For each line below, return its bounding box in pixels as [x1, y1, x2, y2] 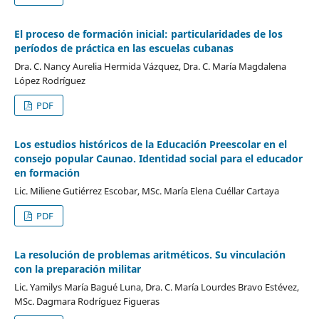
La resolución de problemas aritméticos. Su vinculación [14, 248, 286, 262]
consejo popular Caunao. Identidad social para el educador [14, 152, 303, 166]
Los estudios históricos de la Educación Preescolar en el [14, 137, 287, 152]
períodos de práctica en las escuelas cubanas [14, 41, 234, 56]
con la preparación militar [14, 262, 141, 276]
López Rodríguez [14, 74, 85, 88]
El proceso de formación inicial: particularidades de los [14, 27, 283, 41]
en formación [14, 166, 80, 180]
